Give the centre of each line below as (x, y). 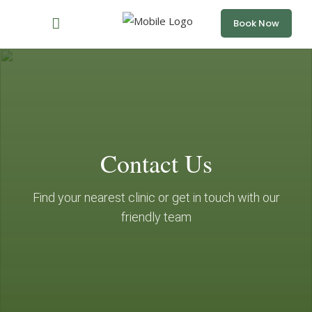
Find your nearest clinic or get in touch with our (156, 197)
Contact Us (156, 163)
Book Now (256, 23)
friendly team (156, 217)
